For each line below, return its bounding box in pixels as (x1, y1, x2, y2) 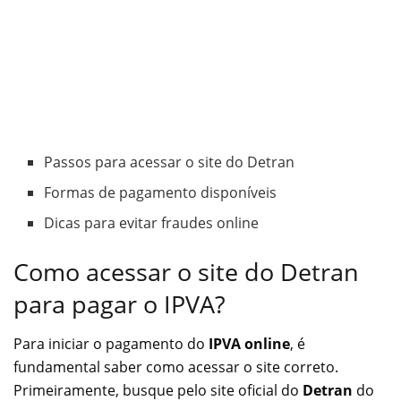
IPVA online (209, 334, 290, 354)
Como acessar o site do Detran (13, 254, 359, 288)
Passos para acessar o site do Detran (44, 151, 295, 172)
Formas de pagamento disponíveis (44, 182, 277, 202)
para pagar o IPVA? (13, 286, 226, 320)
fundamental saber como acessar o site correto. (13, 357, 338, 378)
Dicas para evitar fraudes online (44, 212, 260, 233)
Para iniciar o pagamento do (13, 334, 209, 354)
